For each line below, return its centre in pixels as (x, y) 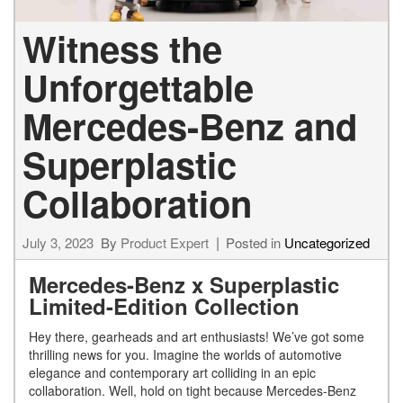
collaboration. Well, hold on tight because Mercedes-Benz (193, 391)
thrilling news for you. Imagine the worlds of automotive (185, 355)
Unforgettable (138, 87)
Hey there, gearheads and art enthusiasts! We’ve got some (197, 337)
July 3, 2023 (58, 243)
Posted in (255, 243)
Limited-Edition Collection (167, 306)
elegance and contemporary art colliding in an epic (172, 373)
